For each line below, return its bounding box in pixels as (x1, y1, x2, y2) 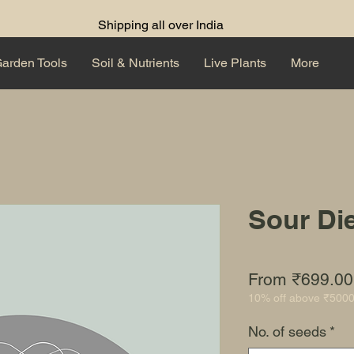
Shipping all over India (97, 17, 224, 32)
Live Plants (204, 55, 266, 70)
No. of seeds (248, 323, 326, 341)
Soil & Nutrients (92, 55, 179, 70)
